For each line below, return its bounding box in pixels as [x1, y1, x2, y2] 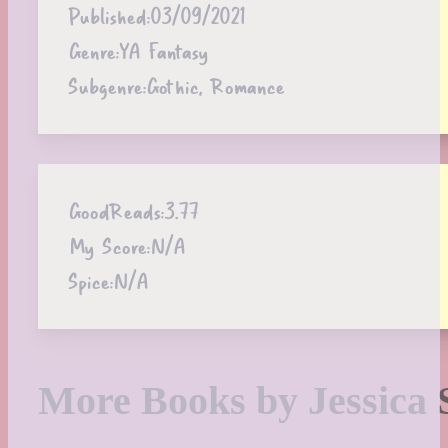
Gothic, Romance [146, 70, 284, 102]
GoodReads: [68, 195, 164, 227]
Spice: [68, 265, 113, 297]
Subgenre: [68, 70, 146, 102]
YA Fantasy [119, 35, 208, 67]
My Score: [68, 230, 150, 262]
